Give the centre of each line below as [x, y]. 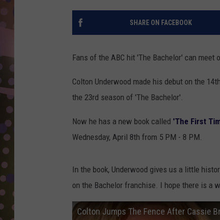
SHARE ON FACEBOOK [161, 23]
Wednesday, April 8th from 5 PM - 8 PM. [137, 137]
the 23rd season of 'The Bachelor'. [128, 97]
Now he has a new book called [123, 122]
